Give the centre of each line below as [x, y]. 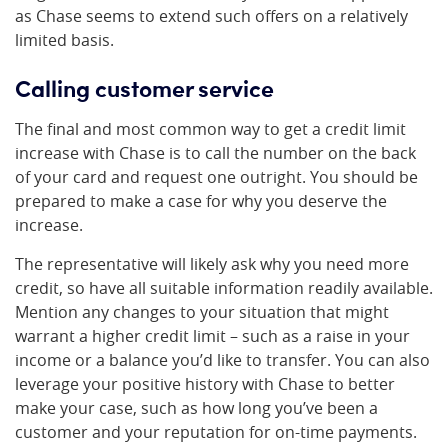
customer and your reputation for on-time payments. [216, 432]
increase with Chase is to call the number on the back [215, 153]
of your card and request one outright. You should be [216, 177]
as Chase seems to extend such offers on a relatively [211, 16]
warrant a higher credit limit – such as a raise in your [212, 336]
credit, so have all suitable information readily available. [224, 288]
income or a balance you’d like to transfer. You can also [222, 360]
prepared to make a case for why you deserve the [201, 201]
